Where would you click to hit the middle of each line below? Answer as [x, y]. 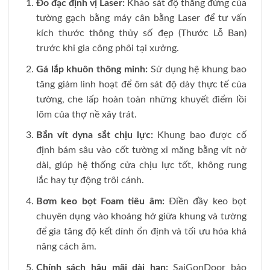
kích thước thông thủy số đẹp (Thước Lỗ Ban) [141, 33]
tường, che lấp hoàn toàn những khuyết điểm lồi [141, 99]
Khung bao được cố [200, 135]
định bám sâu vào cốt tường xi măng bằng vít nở [141, 150]
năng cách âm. [66, 246]
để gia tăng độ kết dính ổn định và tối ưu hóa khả [141, 231]
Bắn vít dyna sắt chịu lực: [95, 135]
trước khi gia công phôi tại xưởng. [107, 49]
